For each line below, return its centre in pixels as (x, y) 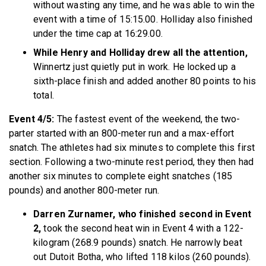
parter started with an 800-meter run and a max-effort (122, 133)
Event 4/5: (32, 119)
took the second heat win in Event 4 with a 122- (142, 228)
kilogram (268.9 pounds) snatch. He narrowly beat (138, 242)
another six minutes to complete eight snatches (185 (121, 176)
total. (45, 95)
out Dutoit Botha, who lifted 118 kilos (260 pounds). (143, 256)
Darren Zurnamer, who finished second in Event (142, 214)
